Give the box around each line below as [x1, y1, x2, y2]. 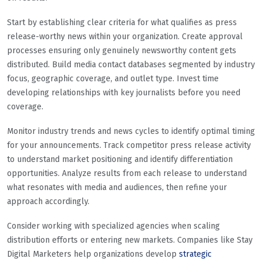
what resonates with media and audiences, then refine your [7, 182, 227, 192]
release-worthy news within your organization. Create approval [7, 31, 243, 42]
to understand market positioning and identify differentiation [7, 154, 233, 164]
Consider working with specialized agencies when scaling [7, 220, 220, 231]
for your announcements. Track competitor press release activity [7, 140, 251, 150]
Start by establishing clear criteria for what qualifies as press [7, 17, 237, 27]
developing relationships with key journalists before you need [7, 87, 240, 98]
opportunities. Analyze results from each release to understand [7, 168, 247, 178]
